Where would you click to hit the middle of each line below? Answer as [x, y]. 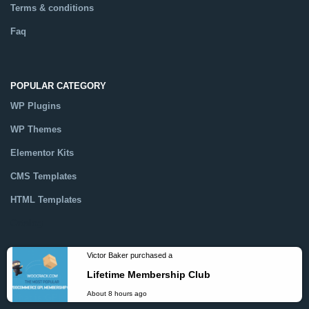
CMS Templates [43, 177]
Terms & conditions [52, 8]
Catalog [27, 223]
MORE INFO [36, 278]
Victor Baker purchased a [130, 294]
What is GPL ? [41, 298]
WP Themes [36, 130]
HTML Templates [46, 200]
